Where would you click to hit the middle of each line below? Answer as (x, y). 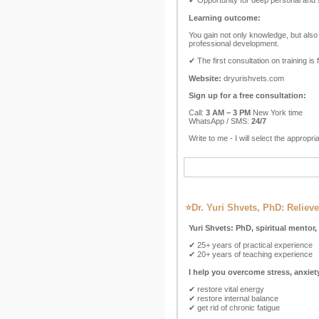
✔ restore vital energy (226, 289)
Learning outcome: (225, 18)
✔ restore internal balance (234, 298)
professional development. (234, 43)
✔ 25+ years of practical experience (251, 245)
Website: (205, 78)
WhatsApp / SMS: (220, 121)
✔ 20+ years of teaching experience (251, 254)
